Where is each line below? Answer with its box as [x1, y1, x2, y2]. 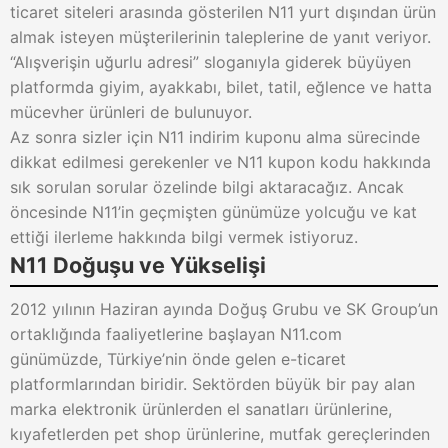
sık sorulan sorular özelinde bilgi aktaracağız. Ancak [10, 177, 404, 197]
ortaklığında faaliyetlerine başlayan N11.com [10, 324, 342, 344]
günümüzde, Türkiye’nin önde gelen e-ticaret [10, 349, 346, 369]
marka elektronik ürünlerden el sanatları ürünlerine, [10, 399, 392, 419]
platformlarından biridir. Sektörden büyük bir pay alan [10, 374, 415, 394]
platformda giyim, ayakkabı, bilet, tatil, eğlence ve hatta [10, 77, 432, 97]
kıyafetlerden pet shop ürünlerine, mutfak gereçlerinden [10, 424, 430, 444]
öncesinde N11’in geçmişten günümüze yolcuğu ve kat [10, 202, 417, 222]
